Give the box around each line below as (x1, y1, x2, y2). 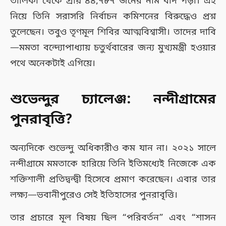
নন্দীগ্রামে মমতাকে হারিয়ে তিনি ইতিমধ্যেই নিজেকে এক (10, 157, 216, 170)
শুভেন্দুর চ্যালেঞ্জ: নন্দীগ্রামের (10, 91, 216, 109)
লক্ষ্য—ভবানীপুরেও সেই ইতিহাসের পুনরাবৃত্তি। (10, 189, 178, 201)
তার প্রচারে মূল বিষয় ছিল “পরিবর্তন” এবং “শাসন (10, 211, 216, 224)
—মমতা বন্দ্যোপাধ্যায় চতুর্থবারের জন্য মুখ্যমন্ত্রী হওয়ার (10, 41, 216, 54)
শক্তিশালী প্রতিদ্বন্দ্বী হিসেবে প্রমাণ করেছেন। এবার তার (10, 173, 216, 186)
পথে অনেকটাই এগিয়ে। (10, 57, 95, 70)
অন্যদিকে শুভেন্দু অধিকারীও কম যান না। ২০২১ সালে (10, 142, 216, 154)
